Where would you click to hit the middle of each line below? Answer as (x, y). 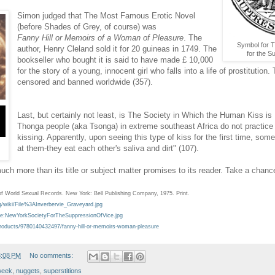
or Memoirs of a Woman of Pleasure (118, 38)
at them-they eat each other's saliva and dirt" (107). (108, 149)
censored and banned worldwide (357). (85, 82)
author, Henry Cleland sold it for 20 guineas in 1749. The (117, 49)
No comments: (52, 256)
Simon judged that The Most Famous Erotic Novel (107, 16)
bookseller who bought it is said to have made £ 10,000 (115, 60)
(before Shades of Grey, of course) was (87, 27)
